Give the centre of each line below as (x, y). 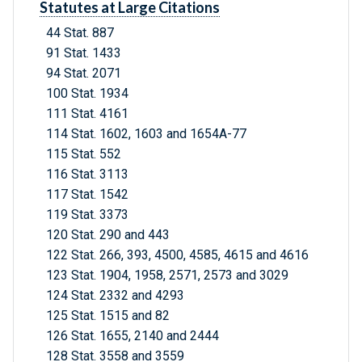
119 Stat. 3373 (87, 215)
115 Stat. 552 (84, 154)
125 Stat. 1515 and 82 (108, 316)
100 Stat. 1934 (87, 94)
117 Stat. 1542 (87, 195)
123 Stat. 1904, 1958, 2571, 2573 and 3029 (167, 276)
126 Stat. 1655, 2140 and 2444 (133, 336)
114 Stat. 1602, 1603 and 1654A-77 (146, 134)
